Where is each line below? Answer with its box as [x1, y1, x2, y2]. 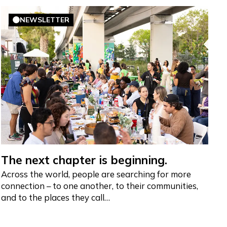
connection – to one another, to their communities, [1, 180, 199, 191]
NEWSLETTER [20, 15, 70, 24]
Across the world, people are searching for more [1, 168, 192, 179]
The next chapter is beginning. [1, 153, 168, 167]
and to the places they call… [1, 192, 110, 203]
